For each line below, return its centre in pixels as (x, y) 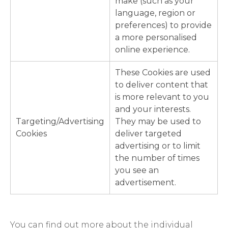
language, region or (155, 13)
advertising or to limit (158, 146)
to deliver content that (162, 85)
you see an (137, 170)
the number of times (157, 158)
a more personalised (156, 38)
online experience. (152, 50)
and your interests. (153, 109)
